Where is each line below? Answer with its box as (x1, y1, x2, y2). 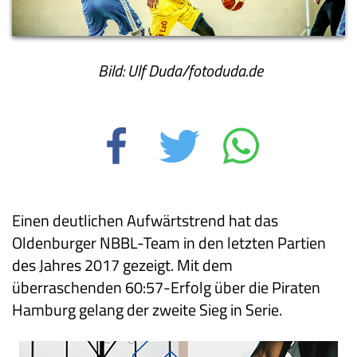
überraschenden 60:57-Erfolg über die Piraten (12, 274, 320, 300)
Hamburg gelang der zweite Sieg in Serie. (12, 296, 282, 322)
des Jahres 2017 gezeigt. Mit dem (12, 252, 233, 277)
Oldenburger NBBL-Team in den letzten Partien (12, 229, 326, 255)
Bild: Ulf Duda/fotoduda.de (94, 57, 263, 83)
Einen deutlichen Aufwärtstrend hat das (12, 207, 278, 233)
